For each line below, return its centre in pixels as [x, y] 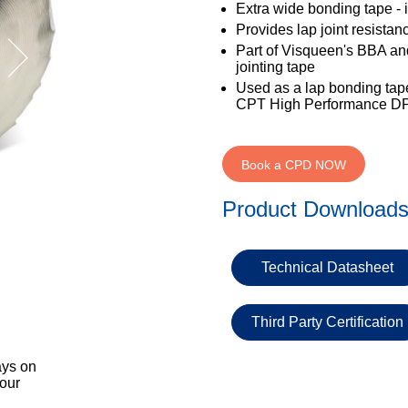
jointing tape [275, 67]
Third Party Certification [327, 322]
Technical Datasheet [327, 267]
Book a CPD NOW [294, 165]
